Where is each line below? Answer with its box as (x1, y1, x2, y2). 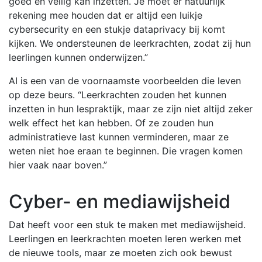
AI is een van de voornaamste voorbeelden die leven (9, 75, 241, 87)
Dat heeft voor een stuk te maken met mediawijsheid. (9, 219, 246, 230)
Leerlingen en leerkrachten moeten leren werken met (9, 233, 242, 244)
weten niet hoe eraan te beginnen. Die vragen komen (9, 145, 243, 157)
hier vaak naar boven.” (9, 159, 107, 171)
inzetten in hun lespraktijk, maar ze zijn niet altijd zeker (9, 103, 253, 115)
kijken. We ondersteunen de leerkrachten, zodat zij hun (9, 37, 251, 49)
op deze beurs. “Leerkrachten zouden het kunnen (9, 89, 226, 101)
